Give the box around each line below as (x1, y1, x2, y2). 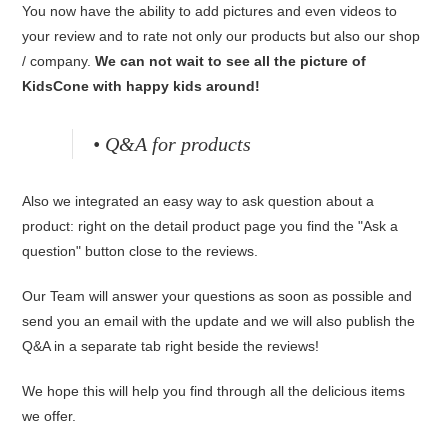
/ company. (22, 53, 92, 69)
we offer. (22, 408, 77, 424)
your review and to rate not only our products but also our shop (22, 28, 421, 44)
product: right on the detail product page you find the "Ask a (22, 218, 399, 234)
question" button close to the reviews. (22, 243, 259, 259)
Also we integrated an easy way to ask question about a (22, 193, 375, 209)
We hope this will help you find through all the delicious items (22, 383, 406, 399)
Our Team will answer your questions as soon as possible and (22, 288, 413, 304)
